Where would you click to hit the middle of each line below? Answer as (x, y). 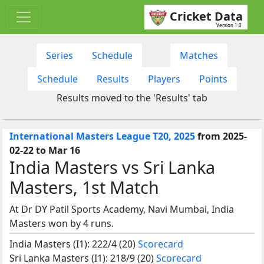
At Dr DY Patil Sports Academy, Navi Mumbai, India (122, 209)
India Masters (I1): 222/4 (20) (74, 244)
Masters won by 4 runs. (62, 223)
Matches (199, 55)
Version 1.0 (229, 25)
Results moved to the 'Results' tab (132, 98)
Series (60, 55)
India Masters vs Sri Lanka (112, 167)
